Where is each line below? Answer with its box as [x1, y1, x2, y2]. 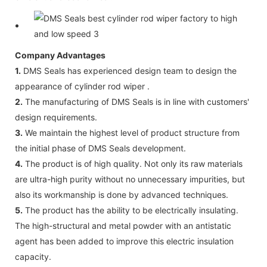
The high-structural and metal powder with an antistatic [15, 220, 231, 231]
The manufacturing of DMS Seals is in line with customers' [23, 96, 249, 107]
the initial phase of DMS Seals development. [15, 142, 186, 153]
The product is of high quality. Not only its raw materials [23, 158, 243, 169]
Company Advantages [15, 49, 105, 60]
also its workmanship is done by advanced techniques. [15, 189, 228, 200]
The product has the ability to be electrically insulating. [23, 204, 238, 215]
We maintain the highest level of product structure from [23, 127, 240, 138]
